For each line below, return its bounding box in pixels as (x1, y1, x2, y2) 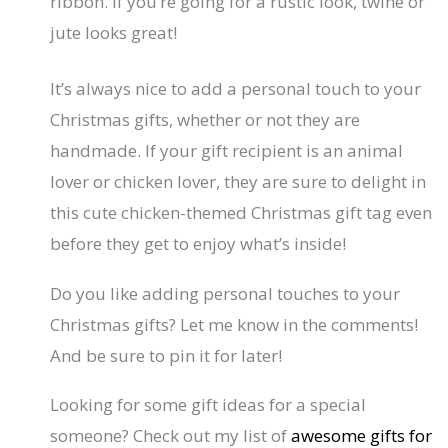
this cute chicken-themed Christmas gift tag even (50, 201, 433, 225)
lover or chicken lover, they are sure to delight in (50, 170, 427, 194)
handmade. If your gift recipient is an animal (50, 139, 404, 163)
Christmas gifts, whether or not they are (50, 108, 361, 132)
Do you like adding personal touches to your (50, 281, 401, 305)
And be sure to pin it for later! (50, 343, 283, 367)
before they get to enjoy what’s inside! (50, 232, 347, 256)
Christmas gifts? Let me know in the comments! (50, 312, 419, 336)
